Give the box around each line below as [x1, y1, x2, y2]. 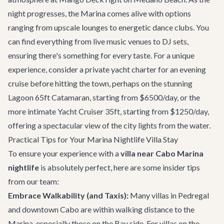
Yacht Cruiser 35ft [57, 106, 120, 116]
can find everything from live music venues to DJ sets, [8, 36, 188, 46]
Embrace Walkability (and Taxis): [8, 190, 128, 200]
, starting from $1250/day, [120, 106, 209, 116]
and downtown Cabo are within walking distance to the [8, 204, 194, 214]
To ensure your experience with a [8, 148, 120, 158]
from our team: [8, 176, 59, 186]
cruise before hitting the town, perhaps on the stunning [8, 78, 192, 88]
